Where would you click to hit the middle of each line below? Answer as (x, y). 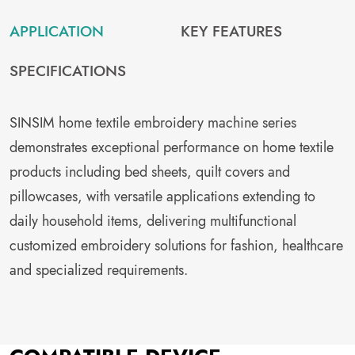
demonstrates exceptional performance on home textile (172, 147)
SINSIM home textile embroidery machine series (153, 123)
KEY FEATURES (232, 31)
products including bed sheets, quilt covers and (150, 172)
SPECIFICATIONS (68, 71)
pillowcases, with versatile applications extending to (162, 197)
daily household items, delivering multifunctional (153, 221)
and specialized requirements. (99, 270)
